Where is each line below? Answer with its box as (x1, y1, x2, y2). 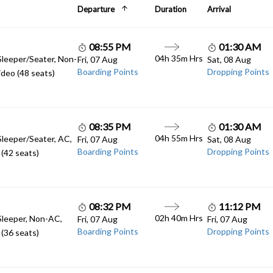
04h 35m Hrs (155, 52, 204, 63)
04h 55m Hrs (155, 132, 204, 143)
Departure (77, 4, 115, 14)
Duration (155, 4, 187, 14)
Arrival (207, 4, 231, 14)
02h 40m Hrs (155, 212, 204, 223)
